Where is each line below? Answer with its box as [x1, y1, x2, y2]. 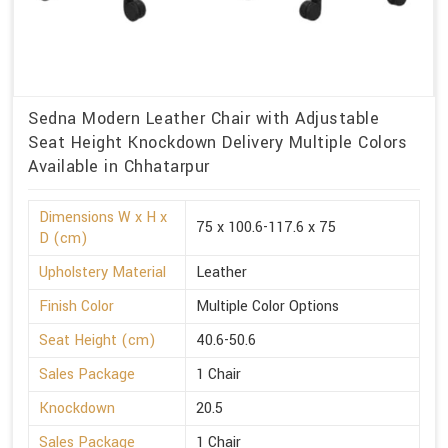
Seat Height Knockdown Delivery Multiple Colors [28, 130, 407, 154]
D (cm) [39, 227, 88, 249]
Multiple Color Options [196, 295, 339, 317]
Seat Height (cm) [39, 329, 156, 351]
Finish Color [39, 295, 114, 317]
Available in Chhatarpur [28, 154, 210, 178]
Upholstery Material [39, 261, 166, 283]
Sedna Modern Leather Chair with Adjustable [28, 106, 379, 130]
